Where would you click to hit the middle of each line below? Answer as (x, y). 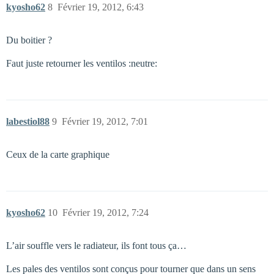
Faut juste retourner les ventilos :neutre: (82, 63)
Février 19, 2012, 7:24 (106, 213)
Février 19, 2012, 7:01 (105, 121)
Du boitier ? (29, 40)
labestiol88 (28, 121)
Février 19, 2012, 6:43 (101, 7)
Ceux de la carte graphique (58, 154)
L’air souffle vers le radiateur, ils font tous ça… (96, 246)
